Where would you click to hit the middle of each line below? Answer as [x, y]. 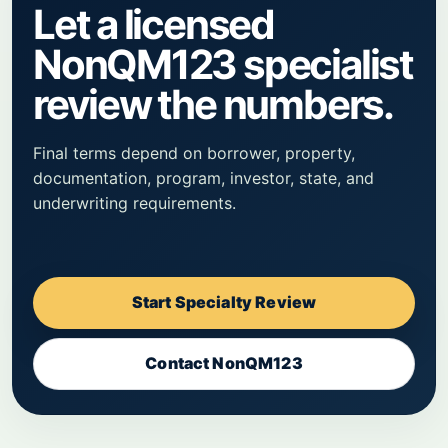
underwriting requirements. [134, 202]
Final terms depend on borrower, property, [194, 152]
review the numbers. [213, 104]
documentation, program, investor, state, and [203, 177]
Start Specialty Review [224, 302]
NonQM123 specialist [223, 64]
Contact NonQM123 [224, 363]
